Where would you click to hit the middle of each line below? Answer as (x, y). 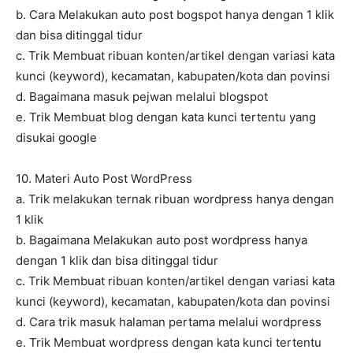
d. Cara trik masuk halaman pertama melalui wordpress (169, 322)
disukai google (56, 138)
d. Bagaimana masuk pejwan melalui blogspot (142, 97)
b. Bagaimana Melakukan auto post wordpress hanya (162, 240)
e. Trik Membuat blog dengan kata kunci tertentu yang (166, 117)
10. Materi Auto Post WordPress (104, 179)
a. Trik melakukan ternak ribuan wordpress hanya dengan (175, 199)
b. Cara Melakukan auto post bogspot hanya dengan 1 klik (175, 15)
